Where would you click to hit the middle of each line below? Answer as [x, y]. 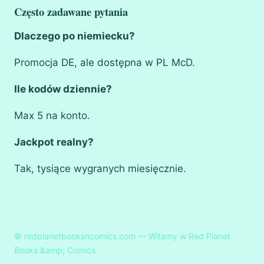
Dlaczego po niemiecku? [75, 36]
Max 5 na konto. [52, 115]
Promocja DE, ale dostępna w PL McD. [105, 62]
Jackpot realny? [54, 142]
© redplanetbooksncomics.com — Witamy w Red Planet [122, 236]
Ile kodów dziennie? [63, 89]
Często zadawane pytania [71, 11]
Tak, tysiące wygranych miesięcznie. [100, 168]
